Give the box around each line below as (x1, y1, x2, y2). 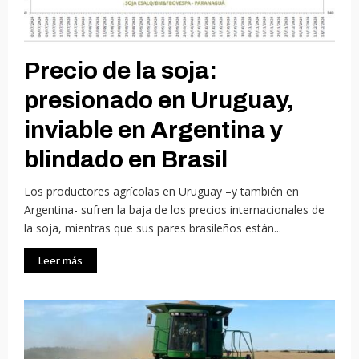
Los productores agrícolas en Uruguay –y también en (24, 183, 299, 199)
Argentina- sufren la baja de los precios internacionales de (24, 201, 325, 217)
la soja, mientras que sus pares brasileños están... (24, 220, 281, 236)
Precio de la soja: (24, 57, 217, 83)
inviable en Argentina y (24, 116, 283, 143)
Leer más (38, 252, 83, 268)
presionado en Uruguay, (24, 87, 294, 113)
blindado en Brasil (24, 146, 228, 172)
